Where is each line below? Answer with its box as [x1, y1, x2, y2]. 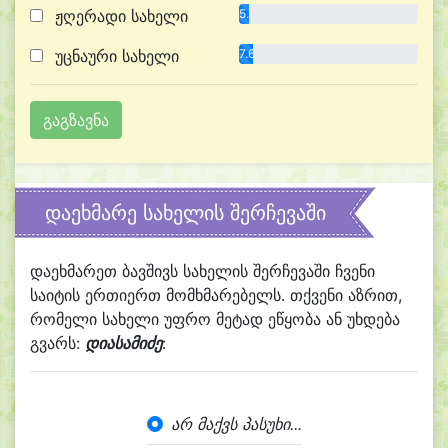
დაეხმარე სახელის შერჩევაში [45, 201, 326, 225]
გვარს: [30, 333, 85, 353]
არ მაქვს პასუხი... [170, 414, 302, 434]
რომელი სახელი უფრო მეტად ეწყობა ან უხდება [30, 309, 400, 329]
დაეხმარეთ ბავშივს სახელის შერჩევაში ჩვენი [30, 261, 375, 281]
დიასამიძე [85, 333, 162, 353]
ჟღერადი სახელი [50, 6, 188, 26]
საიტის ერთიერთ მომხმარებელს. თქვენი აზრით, [30, 285, 402, 305]
